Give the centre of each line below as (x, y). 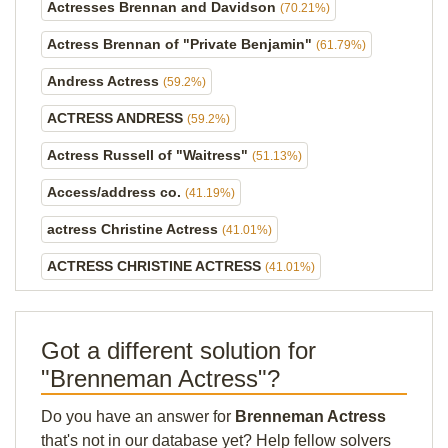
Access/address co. (116, 192)
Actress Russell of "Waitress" (149, 155)
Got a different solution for (178, 350)
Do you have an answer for (138, 416)
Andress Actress (105, 81)
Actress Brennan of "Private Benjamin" (181, 44)
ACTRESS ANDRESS (117, 118)
